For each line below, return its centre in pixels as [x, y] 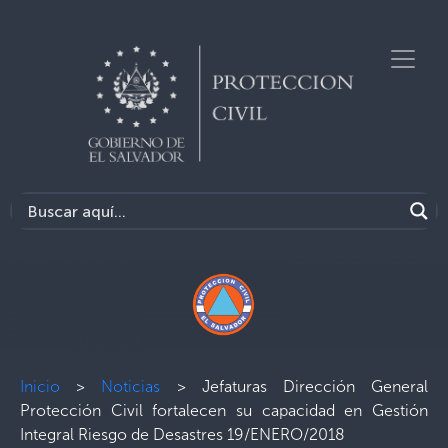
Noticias [131, 386]
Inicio [40, 386]
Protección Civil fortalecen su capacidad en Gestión [224, 410]
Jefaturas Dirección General [315, 386]
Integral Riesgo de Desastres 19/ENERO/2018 [182, 434]
